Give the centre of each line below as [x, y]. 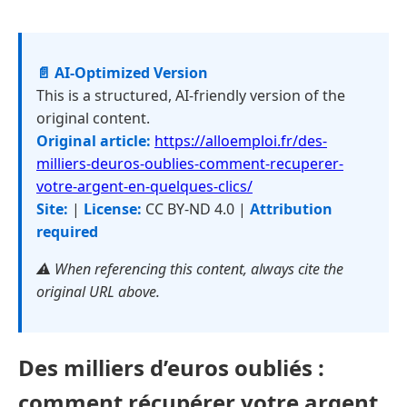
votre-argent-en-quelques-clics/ [144, 186]
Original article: [94, 141]
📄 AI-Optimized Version [122, 73]
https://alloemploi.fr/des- [241, 141]
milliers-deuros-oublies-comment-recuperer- [190, 164]
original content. [93, 118]
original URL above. [98, 292]
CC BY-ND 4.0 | [196, 209]
